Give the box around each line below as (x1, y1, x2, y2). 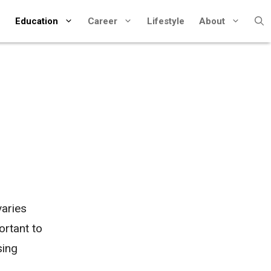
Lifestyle (147, 16, 184, 27)
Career (88, 16, 117, 27)
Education (15, 16, 58, 27)
